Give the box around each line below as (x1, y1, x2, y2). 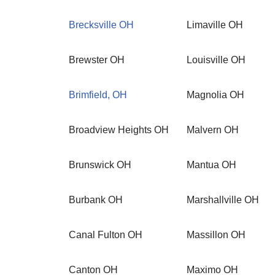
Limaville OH (187, 20, 243, 30)
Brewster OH (69, 55, 125, 65)
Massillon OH (187, 230, 246, 240)
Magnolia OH (187, 90, 244, 100)
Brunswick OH (69, 160, 131, 170)
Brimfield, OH (69, 90, 127, 100)
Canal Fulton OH (69, 230, 142, 240)
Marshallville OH (187, 195, 259, 205)
